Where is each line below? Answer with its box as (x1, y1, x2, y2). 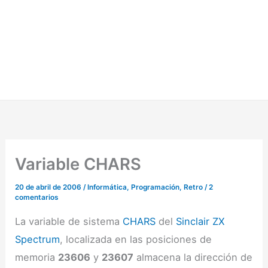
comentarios (15, 193, 59, 202)
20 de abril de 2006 (15, 183, 84, 192)
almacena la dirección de (133, 251, 253, 264)
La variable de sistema (15, 215, 123, 228)
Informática (87, 183, 127, 192)
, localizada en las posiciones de (60, 233, 212, 246)
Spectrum (15, 233, 60, 246)
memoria (15, 251, 59, 264)
